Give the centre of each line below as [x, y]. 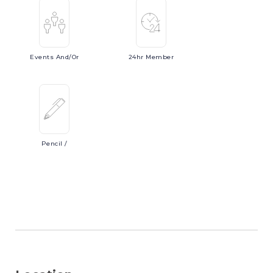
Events [43, 57]
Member [160, 57]
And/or [67, 57]
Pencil [53, 144]
